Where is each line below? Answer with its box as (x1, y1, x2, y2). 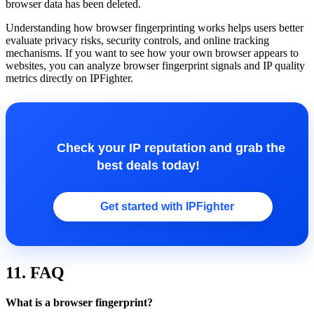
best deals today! (97, 158, 217, 173)
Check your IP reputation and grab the (29, 141, 285, 156)
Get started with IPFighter (77, 200, 248, 213)
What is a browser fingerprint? (6, 296, 153, 309)
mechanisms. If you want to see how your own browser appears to (6, 47, 299, 60)
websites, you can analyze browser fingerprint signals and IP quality (6, 60, 305, 72)
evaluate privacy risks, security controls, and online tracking (6, 34, 269, 47)
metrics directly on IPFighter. (6, 72, 133, 85)
